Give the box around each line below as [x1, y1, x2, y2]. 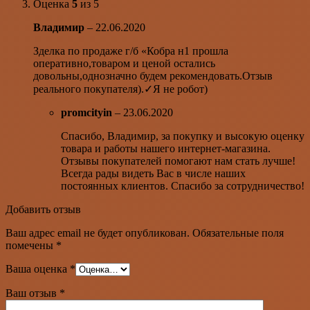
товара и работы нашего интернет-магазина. [61, 142, 271, 154]
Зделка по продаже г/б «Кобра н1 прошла [33, 44, 228, 57]
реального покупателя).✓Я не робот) [33, 82, 208, 95]
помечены [6, 239, 56, 251]
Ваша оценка [6, 262, 70, 275]
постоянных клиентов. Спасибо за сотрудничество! [61, 179, 304, 192]
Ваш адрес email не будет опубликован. [6, 226, 190, 239]
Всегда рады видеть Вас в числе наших [61, 167, 246, 179]
